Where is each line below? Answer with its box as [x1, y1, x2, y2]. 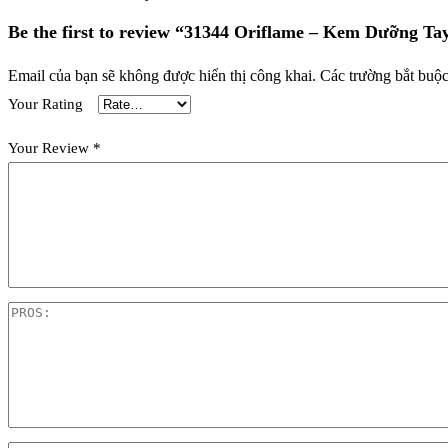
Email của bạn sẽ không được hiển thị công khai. [8, 67, 316, 84]
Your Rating [8, 95, 83, 112]
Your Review [8, 139, 93, 156]
